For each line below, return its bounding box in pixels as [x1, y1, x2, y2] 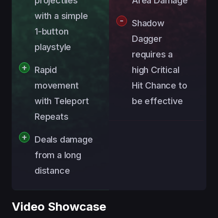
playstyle [35, 41, 72, 52]
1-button [35, 26, 69, 36]
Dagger [132, 33, 162, 44]
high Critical [132, 64, 180, 75]
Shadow [132, 18, 164, 28]
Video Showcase [12, 199, 106, 214]
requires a [132, 49, 173, 59]
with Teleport [35, 95, 89, 106]
